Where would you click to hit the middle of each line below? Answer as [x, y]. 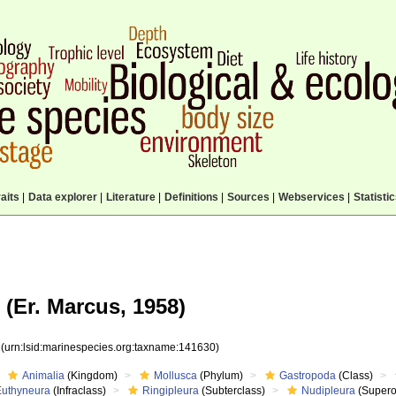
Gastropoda [308, 376]
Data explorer [62, 197]
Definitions [191, 197]
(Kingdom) [91, 376]
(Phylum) [221, 376]
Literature [130, 197]
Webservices [311, 197]
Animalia [44, 376]
